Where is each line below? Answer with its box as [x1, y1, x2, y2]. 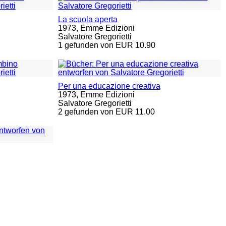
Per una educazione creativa [58, 82, 160, 90]
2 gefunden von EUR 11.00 [58, 107, 155, 116]
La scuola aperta [58, 15, 118, 24]
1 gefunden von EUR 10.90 [58, 41, 155, 49]
